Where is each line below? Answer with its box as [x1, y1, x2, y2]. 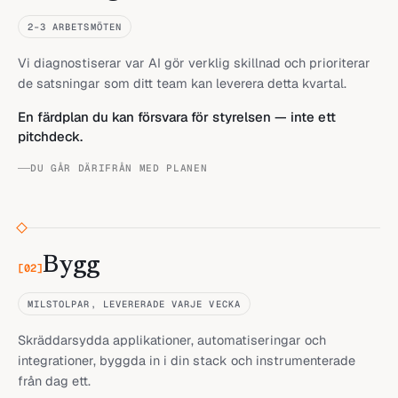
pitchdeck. [18, 127, 83, 145]
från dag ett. [18, 371, 91, 389]
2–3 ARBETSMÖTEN [28, 20, 122, 33]
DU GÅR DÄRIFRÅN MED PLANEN [30, 161, 208, 174]
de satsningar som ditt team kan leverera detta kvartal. [18, 74, 346, 92]
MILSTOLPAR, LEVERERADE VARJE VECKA [28, 297, 241, 310]
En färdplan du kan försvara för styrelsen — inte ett [18, 107, 336, 125]
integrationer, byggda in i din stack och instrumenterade [18, 351, 355, 369]
